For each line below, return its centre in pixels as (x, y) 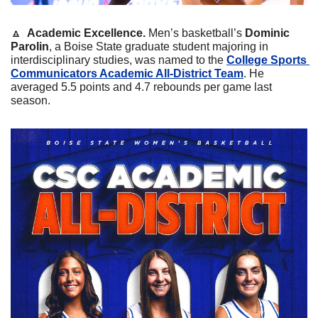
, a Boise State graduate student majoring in (159, 47)
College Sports (267, 60)
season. (31, 101)
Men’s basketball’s (197, 33)
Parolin (30, 47)
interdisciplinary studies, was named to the (119, 60)
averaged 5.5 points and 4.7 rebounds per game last (141, 87)
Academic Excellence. (87, 33)
